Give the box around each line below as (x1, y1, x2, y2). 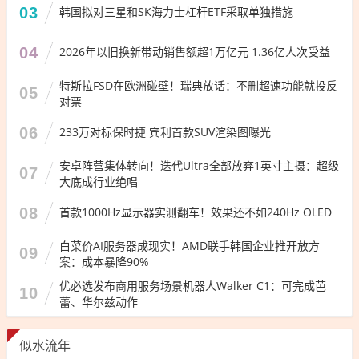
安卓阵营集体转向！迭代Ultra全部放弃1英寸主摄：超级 (59, 157, 339, 173)
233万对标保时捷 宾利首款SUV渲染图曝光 (59, 123, 271, 139)
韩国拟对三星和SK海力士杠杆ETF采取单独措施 (59, 3, 293, 19)
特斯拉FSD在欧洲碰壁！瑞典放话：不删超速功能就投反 (59, 77, 337, 93)
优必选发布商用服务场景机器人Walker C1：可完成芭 (59, 277, 326, 293)
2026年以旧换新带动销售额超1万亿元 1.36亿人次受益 (59, 43, 330, 59)
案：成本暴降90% (59, 253, 149, 269)
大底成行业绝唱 (59, 173, 138, 189)
